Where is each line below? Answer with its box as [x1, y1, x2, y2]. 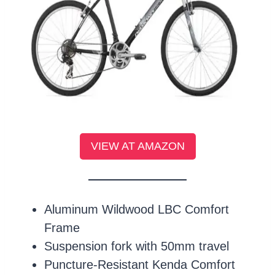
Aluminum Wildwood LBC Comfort [44, 202, 229, 216]
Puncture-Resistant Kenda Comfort [44, 257, 235, 271]
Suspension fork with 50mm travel [44, 239, 229, 253]
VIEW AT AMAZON [90, 140, 185, 153]
